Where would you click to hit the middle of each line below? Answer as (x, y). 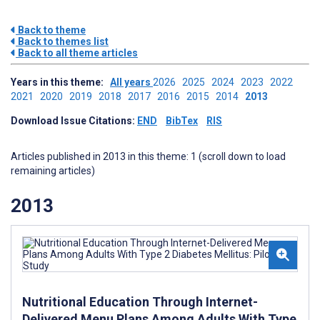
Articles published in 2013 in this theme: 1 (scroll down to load (148, 156)
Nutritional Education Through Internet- (140, 301)
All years (131, 82)
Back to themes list (62, 41)
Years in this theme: (60, 82)
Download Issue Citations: (74, 121)
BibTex (182, 121)
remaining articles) (53, 171)
